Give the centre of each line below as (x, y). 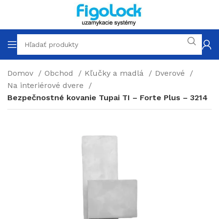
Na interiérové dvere (47, 85)
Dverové (171, 73)
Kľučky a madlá (115, 73)
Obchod (60, 73)
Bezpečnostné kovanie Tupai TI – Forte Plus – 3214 (108, 98)
